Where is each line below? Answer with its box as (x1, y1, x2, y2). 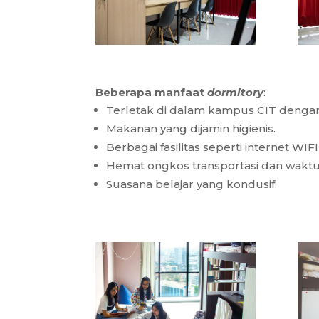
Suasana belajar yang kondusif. (106, 177, 278, 191)
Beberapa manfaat (95, 85, 205, 99)
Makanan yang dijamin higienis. (106, 121, 276, 135)
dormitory (207, 85, 264, 99)
